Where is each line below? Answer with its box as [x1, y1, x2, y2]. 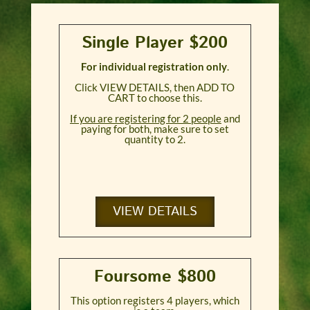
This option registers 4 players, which [70, 294, 239, 307]
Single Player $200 [82, 31, 228, 55]
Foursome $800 [93, 265, 216, 289]
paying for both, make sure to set [80, 122, 229, 136]
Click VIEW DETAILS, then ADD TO [75, 81, 235, 94]
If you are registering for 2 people [69, 112, 221, 125]
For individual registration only [80, 60, 227, 73]
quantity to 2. [124, 133, 185, 146]
